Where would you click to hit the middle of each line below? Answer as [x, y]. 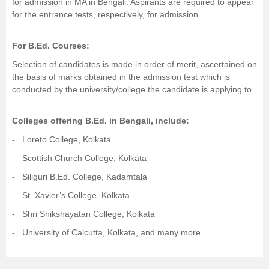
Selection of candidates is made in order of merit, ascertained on [134, 64]
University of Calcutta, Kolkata [79, 232]
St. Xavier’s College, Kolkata [76, 195]
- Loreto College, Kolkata [62, 139]
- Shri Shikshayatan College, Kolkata [83, 214]
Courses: [70, 46]
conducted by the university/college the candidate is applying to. [133, 89]
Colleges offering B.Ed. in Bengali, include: [101, 121]
